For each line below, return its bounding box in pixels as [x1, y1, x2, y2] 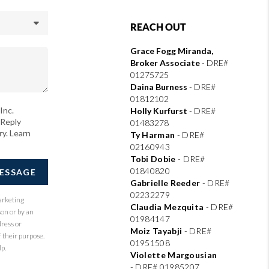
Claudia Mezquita [130, 202, 206, 212]
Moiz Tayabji [130, 226, 184, 236]
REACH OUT [130, 22, 186, 32]
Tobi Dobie [130, 154, 178, 164]
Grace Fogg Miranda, [130, 46, 213, 56]
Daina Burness [130, 82, 187, 92]
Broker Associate [130, 58, 200, 68]
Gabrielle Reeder [130, 178, 202, 188]
